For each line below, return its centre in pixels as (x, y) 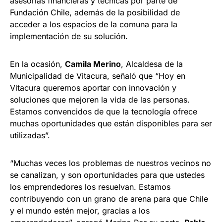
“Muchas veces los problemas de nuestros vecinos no (111, 163)
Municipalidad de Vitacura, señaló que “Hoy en (98, 76)
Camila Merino (93, 64)
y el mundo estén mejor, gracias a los (80, 211)
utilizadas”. (30, 136)
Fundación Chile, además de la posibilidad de (95, 13)
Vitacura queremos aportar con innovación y (93, 88)
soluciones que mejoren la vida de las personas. (100, 100)
